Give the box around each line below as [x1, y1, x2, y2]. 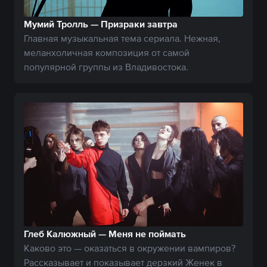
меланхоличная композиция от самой [24, 47, 190, 58]
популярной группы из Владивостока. [24, 61, 188, 73]
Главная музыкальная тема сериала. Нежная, [24, 33, 221, 44]
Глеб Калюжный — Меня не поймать [24, 228, 186, 239]
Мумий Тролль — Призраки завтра [24, 18, 178, 30]
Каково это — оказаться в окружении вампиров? [24, 242, 235, 253]
